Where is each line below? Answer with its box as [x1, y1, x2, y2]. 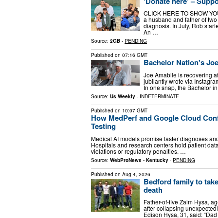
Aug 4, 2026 [122, 170, 150, 178]
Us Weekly [110, 92, 135, 100]
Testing [91, 120, 116, 131]
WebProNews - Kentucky [110, 156, 168, 163]
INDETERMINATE [140, 92, 179, 100]
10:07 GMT [122, 107, 147, 114]
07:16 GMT [122, 52, 147, 59]
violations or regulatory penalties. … [91, 146, 186, 155]
